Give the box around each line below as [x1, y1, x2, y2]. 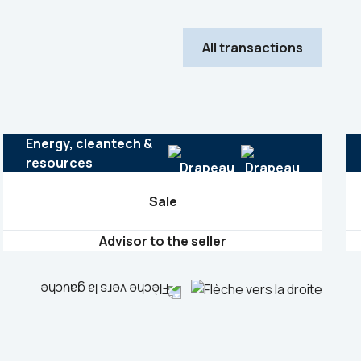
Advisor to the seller [99, 232, 226, 250]
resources [25, 154, 93, 172]
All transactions [202, 38, 303, 56]
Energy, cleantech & [25, 135, 153, 152]
